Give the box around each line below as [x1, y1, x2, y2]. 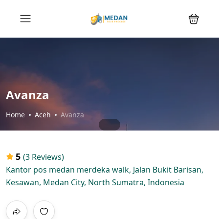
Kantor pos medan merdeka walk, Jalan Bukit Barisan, [6, 164, 203, 175]
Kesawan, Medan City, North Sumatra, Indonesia [6, 177, 184, 188]
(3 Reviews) [23, 152, 64, 162]
